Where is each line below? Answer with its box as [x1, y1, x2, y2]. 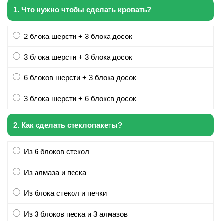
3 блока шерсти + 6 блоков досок [24, 94, 136, 103]
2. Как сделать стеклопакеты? [13, 121, 122, 129]
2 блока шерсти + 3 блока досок [24, 32, 132, 40]
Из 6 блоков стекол [24, 147, 89, 156]
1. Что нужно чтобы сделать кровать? [13, 5, 151, 14]
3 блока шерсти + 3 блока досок [24, 53, 132, 61]
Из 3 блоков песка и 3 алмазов [24, 210, 128, 218]
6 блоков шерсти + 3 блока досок [24, 74, 136, 82]
